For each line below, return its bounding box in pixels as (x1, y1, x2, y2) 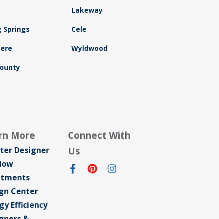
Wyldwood (71, 44, 108, 53)
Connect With (68, 129, 131, 142)
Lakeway (71, 5, 103, 15)
